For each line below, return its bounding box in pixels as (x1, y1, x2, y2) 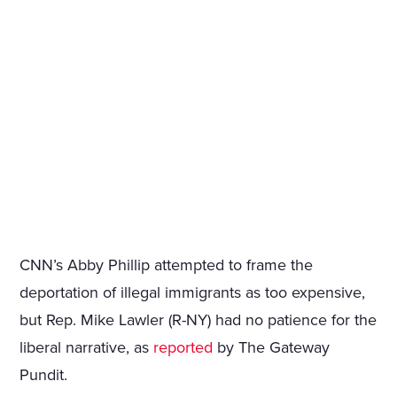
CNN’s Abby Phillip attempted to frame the (19, 255, 314, 276)
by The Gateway (213, 338, 331, 358)
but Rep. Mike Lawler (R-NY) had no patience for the (19, 310, 378, 331)
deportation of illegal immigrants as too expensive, (19, 283, 366, 303)
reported (153, 338, 214, 358)
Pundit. (19, 365, 68, 385)
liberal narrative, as (19, 338, 154, 358)
